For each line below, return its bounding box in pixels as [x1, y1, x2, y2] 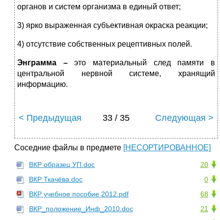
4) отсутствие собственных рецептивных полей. [17, 40, 192, 49]
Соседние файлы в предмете [14, 143, 123, 152]
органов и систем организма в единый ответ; [17, 2, 181, 11]
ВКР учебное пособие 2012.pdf [29, 190, 129, 198]
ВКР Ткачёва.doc [29, 175, 82, 184]
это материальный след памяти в [74, 58, 216, 67]
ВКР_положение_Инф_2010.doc [29, 205, 133, 213]
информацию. [17, 80, 68, 89]
